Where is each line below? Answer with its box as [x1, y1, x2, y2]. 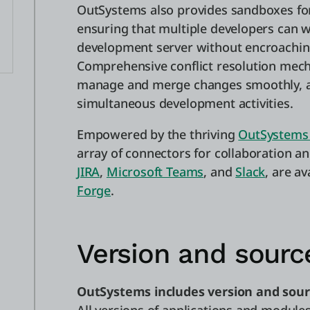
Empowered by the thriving [77, 126, 239, 143]
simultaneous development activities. [77, 95, 293, 111]
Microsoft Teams [106, 163, 204, 180]
